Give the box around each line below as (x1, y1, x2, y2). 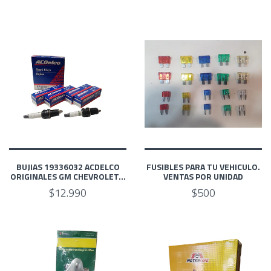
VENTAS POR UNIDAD (163, 170, 243, 183)
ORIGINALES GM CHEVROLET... (10, 170, 126, 183)
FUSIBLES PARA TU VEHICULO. (146, 160, 260, 174)
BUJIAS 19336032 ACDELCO (16, 160, 120, 174)
